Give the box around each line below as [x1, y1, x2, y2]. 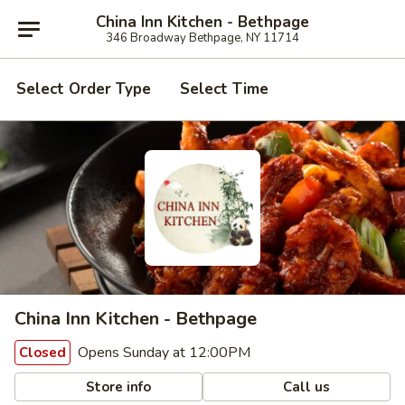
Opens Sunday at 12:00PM [74, 343, 250, 363]
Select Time [180, 79, 268, 99]
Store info [82, 377, 152, 396]
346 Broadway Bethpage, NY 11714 [106, 29, 299, 46]
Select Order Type [16, 79, 151, 99]
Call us [279, 377, 331, 396]
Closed [19, 344, 66, 362]
